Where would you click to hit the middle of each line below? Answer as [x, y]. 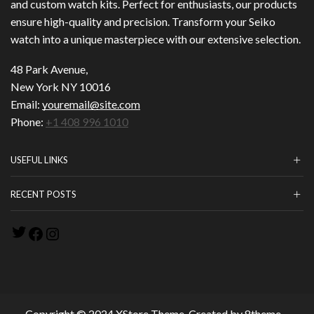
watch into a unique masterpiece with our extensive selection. [156, 39]
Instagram [84, 232]
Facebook [66, 232]
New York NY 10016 [61, 87]
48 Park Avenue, [49, 69]
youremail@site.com [91, 104]
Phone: [28, 122]
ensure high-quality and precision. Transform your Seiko [143, 21]
